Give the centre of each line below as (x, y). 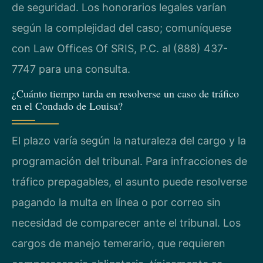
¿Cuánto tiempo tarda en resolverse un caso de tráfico (125, 94)
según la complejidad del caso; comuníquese (122, 28)
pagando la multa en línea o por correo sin (116, 203)
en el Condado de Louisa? (67, 106)
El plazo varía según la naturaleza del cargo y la (129, 141)
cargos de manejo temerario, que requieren (119, 244)
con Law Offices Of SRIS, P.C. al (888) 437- (120, 48)
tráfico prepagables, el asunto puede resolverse (129, 182)
